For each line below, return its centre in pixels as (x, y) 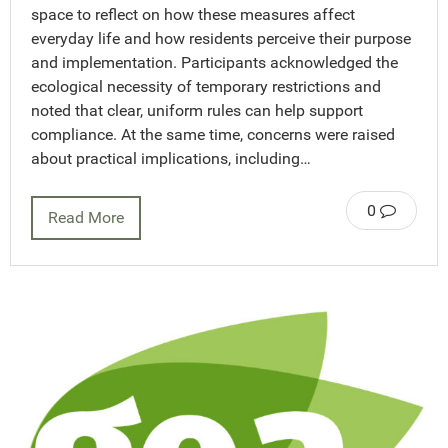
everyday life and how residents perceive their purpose (221, 39)
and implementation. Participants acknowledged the (214, 63)
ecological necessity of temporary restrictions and (206, 87)
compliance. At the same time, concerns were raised (213, 135)
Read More (86, 218)
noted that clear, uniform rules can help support (197, 111)
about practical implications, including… (171, 159)
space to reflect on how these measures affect (193, 15)
